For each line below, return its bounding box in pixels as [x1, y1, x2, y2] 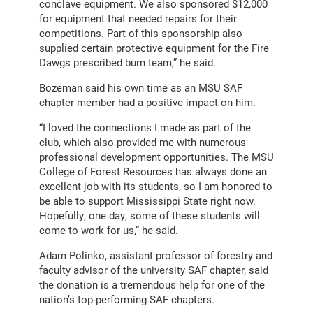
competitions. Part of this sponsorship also [39, 25, 242, 40]
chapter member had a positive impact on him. [39, 94, 256, 109]
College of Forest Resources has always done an [39, 163, 267, 178]
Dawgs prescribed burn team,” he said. [39, 54, 216, 69]
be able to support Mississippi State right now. [39, 193, 256, 208]
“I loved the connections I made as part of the [39, 119, 251, 134]
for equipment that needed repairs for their [39, 10, 237, 25]
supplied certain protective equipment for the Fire [39, 40, 269, 54]
